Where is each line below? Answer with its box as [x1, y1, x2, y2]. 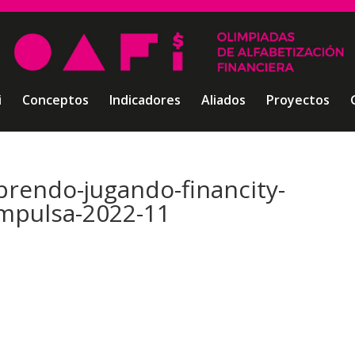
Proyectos [265, 91, 330, 109]
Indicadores [109, 91, 181, 109]
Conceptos [21, 91, 89, 109]
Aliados [200, 91, 246, 109]
